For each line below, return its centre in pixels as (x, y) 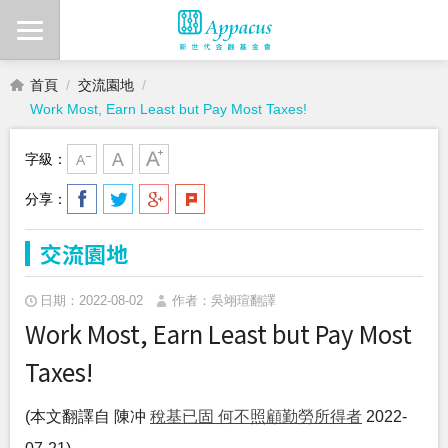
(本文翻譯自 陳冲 (87, 416)
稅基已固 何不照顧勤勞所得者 (256, 416)
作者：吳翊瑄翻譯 (224, 300)
